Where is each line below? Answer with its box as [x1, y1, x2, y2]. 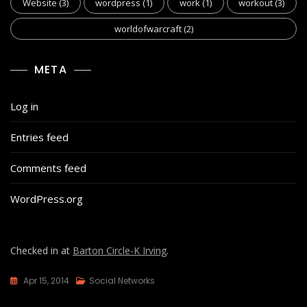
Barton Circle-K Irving [73, 244, 167, 258]
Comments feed [10, 161, 86, 175]
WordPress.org [10, 192, 83, 206]
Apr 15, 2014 [23, 275, 69, 287]
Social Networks [89, 275, 155, 287]
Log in [10, 99, 38, 114]
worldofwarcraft [114, 23, 182, 36]
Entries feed [10, 130, 69, 145]
